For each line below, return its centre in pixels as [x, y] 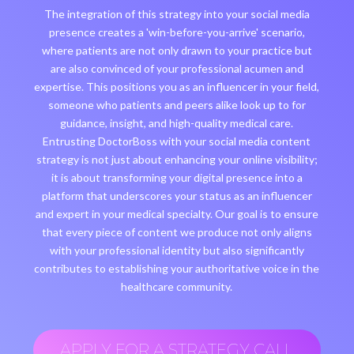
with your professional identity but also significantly [177, 250]
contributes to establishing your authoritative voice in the [177, 269]
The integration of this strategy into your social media [177, 14]
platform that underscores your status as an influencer [177, 196]
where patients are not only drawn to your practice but [177, 51]
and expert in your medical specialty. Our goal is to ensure [177, 214]
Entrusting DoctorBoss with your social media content [177, 141]
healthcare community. [177, 287]
